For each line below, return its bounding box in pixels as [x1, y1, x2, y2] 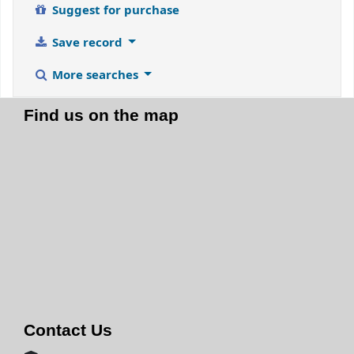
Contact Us [24, 321, 112, 340]
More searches [48, 65, 141, 84]
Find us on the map [24, 106, 179, 125]
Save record [48, 32, 126, 51]
